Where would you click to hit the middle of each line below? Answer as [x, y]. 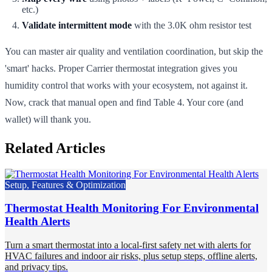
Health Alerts [37, 222]
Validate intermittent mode [77, 25]
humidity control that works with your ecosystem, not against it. [126, 85]
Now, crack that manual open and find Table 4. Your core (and [124, 102]
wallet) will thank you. [48, 119]
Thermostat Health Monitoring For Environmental [132, 208]
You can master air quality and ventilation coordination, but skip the [134, 51]
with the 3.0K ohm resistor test [192, 25]
